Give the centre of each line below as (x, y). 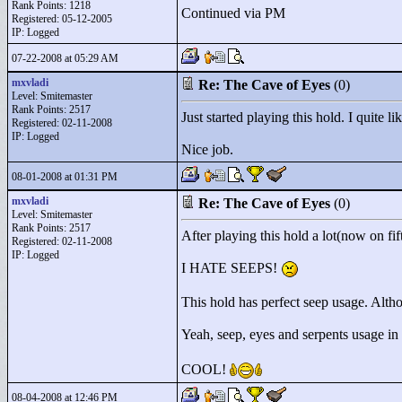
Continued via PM (233, 13)
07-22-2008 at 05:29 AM (65, 58)
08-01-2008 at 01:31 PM (65, 177)
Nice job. (207, 149)
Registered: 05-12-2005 (62, 19)
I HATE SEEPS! (231, 268)
